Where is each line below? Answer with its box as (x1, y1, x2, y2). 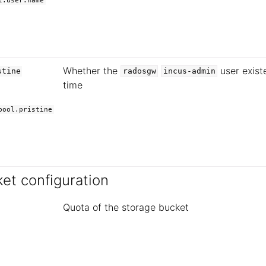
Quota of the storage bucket (63, 201, 189, 213)
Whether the (63, 64, 121, 77)
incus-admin (163, 66, 216, 76)
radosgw (122, 66, 156, 76)
